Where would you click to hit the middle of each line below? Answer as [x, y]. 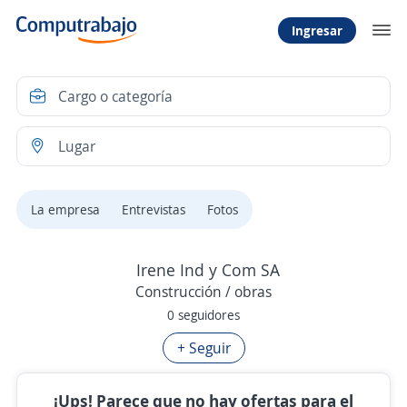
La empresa [65, 209]
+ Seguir [203, 348]
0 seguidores [203, 315]
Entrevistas [154, 209]
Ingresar [317, 30]
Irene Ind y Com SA [208, 270]
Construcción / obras [203, 292]
